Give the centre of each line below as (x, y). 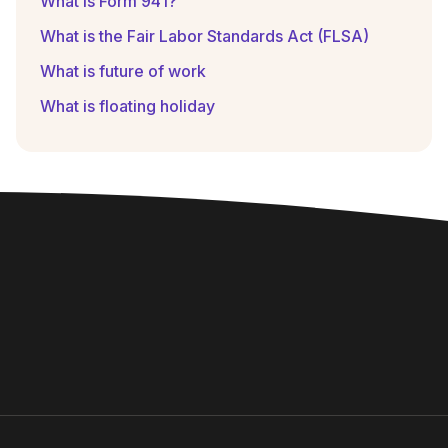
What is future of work (123, 71)
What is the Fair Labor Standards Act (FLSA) (204, 36)
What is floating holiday (127, 106)
